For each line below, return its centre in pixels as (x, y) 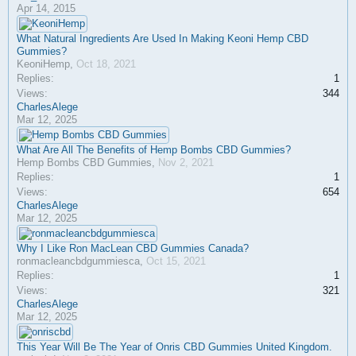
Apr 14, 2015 (46, 8)
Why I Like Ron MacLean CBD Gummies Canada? (133, 248)
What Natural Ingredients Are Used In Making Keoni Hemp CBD (163, 39)
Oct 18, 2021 (106, 64)
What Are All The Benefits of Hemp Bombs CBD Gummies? (154, 150)
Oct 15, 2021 (176, 261)
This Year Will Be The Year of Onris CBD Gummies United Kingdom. (174, 347)
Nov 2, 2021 (186, 163)
